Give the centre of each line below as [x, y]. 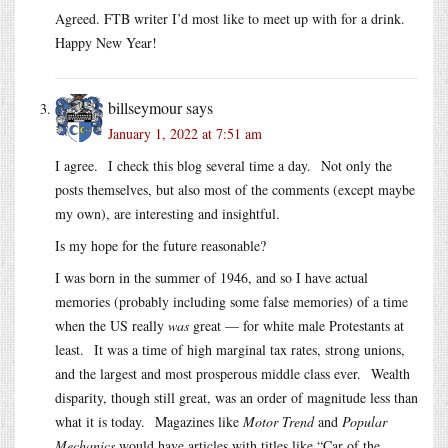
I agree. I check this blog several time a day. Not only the [223, 165]
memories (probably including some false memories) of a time [231, 301]
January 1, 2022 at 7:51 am [185, 133]
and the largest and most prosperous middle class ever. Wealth [232, 373]
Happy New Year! [106, 42]
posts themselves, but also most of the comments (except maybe [235, 189]
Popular [364, 421]
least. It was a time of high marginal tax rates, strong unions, [230, 349]
